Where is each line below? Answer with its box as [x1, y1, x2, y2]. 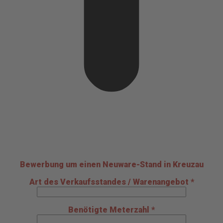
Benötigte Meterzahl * [68, 205, 155, 215]
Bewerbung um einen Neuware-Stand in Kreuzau [19, 159, 204, 169]
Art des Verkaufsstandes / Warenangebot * [29, 177, 194, 187]
